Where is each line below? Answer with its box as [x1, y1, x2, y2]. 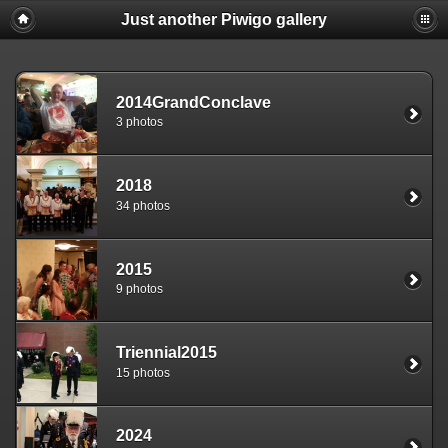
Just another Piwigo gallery [121, 11, 327, 28]
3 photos [116, 115, 163, 130]
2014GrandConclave [116, 93, 271, 111]
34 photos [116, 198, 170, 213]
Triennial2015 [116, 343, 217, 361]
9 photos [116, 282, 163, 297]
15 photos [116, 365, 170, 380]
